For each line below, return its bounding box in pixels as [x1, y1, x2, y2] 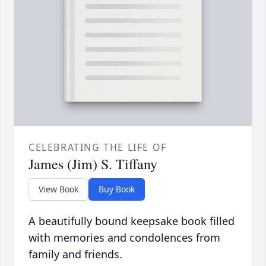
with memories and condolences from [28, 230, 220, 245]
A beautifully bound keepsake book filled [28, 214, 235, 229]
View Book [39, 183, 78, 195]
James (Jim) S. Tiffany [28, 154, 157, 174]
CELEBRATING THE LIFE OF [28, 141, 167, 154]
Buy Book [99, 183, 135, 195]
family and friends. [28, 247, 122, 262]
